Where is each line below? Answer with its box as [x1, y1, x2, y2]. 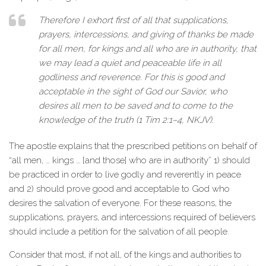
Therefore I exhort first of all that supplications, [39, 15, 229, 26]
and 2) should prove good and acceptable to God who [9, 183, 230, 194]
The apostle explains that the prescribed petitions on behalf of [9, 141, 257, 151]
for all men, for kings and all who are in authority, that [39, 43, 256, 54]
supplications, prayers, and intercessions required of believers [9, 212, 255, 223]
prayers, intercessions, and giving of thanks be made [39, 29, 254, 40]
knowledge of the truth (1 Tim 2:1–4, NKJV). [39, 115, 214, 125]
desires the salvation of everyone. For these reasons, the [9, 198, 232, 208]
